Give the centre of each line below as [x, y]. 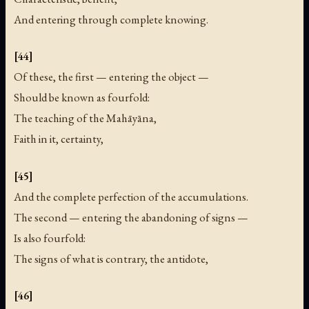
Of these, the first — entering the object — [111, 77]
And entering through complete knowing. [111, 20]
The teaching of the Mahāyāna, [85, 118]
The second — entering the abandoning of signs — [131, 217]
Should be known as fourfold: [82, 98]
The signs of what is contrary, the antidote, [111, 258]
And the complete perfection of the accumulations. [131, 196]
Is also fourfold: [50, 238]
